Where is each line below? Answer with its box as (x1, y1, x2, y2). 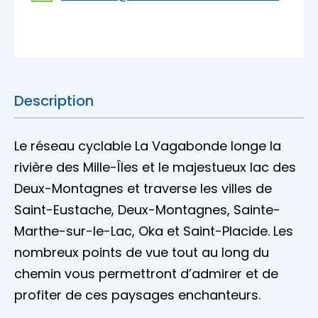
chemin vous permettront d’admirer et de (14, 265, 278, 283)
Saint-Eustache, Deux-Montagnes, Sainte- (14, 201, 280, 219)
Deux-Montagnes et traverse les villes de (14, 180, 272, 198)
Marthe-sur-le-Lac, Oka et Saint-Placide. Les (14, 222, 293, 241)
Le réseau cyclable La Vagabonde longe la (14, 137, 281, 155)
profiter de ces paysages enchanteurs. (14, 286, 261, 305)
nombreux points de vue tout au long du (14, 243, 269, 262)
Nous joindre (14, 32, 93, 50)
